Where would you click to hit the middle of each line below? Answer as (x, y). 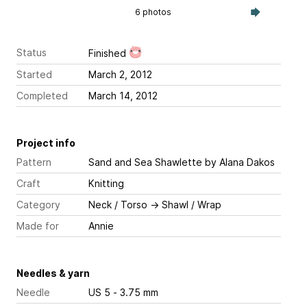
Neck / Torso (118, 205)
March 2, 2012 (136, 75)
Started (34, 75)
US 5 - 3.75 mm (136, 293)
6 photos (153, 12)
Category (38, 205)
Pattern (34, 162)
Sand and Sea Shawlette (145, 162)
